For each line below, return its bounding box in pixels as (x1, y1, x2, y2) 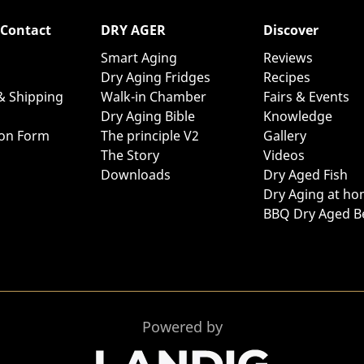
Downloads (101, 166, 171, 184)
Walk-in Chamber (101, 88, 206, 106)
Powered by (141, 317, 223, 336)
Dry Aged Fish (263, 166, 348, 184)
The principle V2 (101, 127, 199, 145)
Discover (263, 21, 318, 39)
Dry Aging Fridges (101, 68, 210, 86)
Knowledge (263, 107, 332, 125)
